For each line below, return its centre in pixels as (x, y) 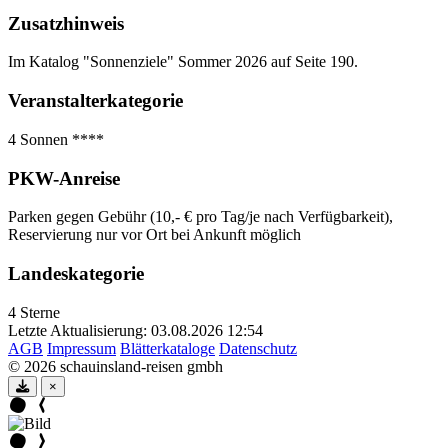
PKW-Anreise (64, 178)
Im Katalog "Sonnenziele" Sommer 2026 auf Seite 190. (183, 62)
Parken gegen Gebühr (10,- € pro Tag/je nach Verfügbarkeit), (200, 217)
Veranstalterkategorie (95, 101)
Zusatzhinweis (66, 23)
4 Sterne (34, 312)
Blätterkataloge (167, 348)
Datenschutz (258, 348)
